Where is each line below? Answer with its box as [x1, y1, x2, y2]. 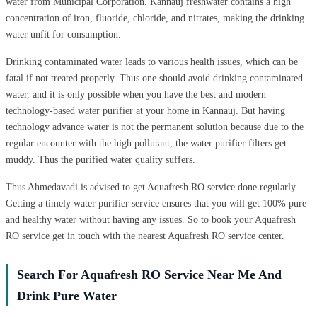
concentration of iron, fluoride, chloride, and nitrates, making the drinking [6, 12, 304, 23]
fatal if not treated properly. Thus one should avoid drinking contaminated [6, 72, 303, 83]
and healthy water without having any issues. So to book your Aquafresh [6, 214, 296, 225]
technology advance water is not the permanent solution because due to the [6, 121, 304, 132]
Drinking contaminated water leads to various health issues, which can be [6, 56, 298, 67]
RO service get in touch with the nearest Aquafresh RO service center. [6, 230, 284, 241]
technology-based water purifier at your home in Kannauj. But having [6, 105, 285, 116]
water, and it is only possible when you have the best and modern [6, 88, 266, 100]
